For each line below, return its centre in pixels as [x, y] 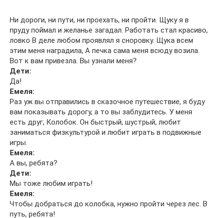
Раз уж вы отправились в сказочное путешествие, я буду [107, 102]
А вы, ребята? [34, 163]
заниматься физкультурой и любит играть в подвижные [106, 132]
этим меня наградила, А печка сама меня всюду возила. [105, 51]
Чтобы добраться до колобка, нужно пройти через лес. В [109, 204]
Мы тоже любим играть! [51, 183]
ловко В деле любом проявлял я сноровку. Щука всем [101, 40]
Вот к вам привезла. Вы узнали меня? [73, 61]
